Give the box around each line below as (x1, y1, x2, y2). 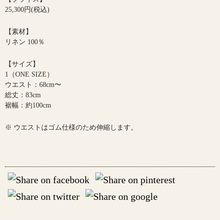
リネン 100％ (5, 38, 45, 46)
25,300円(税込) (5, 6, 50, 14)
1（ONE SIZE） (5, 71, 54, 79)
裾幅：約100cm (5, 102, 51, 110)
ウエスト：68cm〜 (5, 81, 61, 89)
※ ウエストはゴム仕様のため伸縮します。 (5, 124, 137, 132)
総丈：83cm (5, 91, 41, 99)
